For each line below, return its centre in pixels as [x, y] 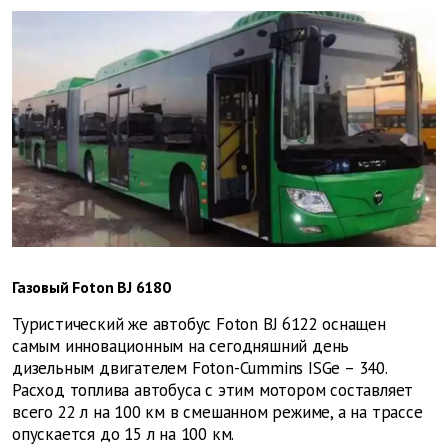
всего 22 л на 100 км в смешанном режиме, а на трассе [217, 411]
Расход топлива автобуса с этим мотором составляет [213, 389]
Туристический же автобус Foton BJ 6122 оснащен [199, 323]
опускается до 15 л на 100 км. [123, 433]
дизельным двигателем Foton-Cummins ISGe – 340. [199, 367]
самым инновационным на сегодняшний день [181, 345]
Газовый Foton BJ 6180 [91, 286]
